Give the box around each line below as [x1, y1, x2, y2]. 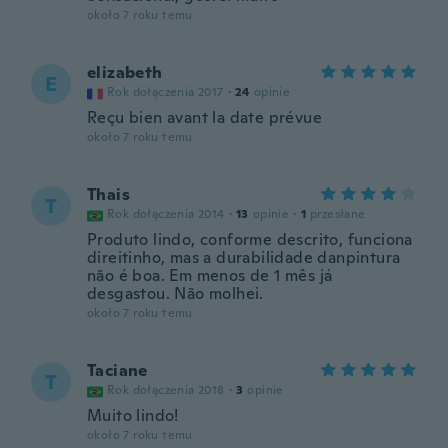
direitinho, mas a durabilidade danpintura [87, 247, 401, 268]
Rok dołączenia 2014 [107, 206, 225, 222]
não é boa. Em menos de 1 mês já [87, 265, 333, 286]
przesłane [310, 206, 366, 222]
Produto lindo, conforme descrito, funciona [87, 229, 413, 250]
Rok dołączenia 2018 [107, 382, 225, 398]
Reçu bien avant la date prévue [87, 107, 322, 128]
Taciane [87, 360, 148, 381]
